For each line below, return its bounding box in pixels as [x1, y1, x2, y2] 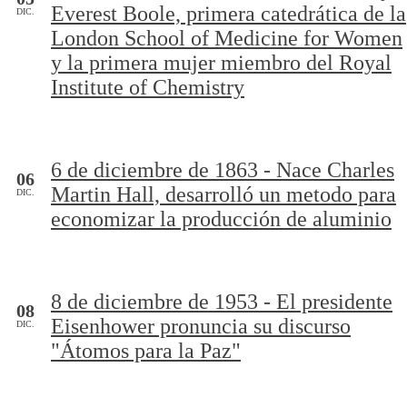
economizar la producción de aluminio [51, 207, 392, 231]
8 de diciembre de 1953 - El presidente [51, 290, 392, 313]
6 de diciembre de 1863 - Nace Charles [51, 158, 394, 182]
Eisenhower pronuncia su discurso [51, 314, 351, 338]
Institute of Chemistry [51, 75, 244, 99]
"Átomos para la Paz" [51, 339, 241, 362]
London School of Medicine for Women [51, 26, 402, 50]
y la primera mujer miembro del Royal [51, 51, 392, 74]
